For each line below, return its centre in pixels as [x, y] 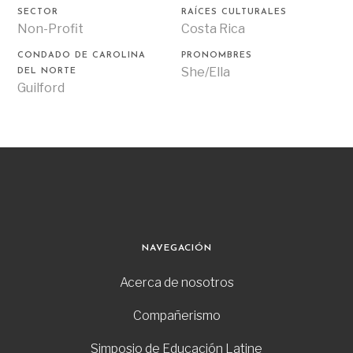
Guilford [41, 87]
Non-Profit [51, 28]
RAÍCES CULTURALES [234, 12]
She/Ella [206, 72]
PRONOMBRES [217, 55]
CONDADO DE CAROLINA [82, 55]
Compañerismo [176, 315]
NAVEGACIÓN [176, 248]
